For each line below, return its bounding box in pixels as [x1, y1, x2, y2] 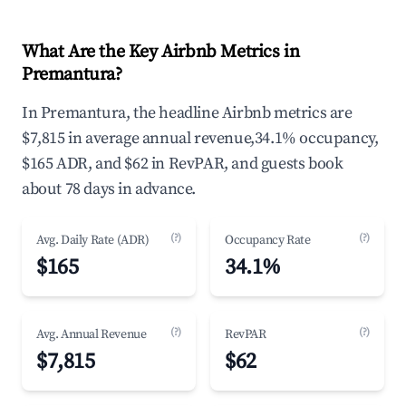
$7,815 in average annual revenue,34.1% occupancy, [22, 128, 379, 149]
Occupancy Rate [225, 232, 311, 248]
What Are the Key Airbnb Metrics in [22, 41, 300, 63]
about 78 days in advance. [22, 179, 197, 199]
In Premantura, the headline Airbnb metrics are [22, 102, 353, 123]
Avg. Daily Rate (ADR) [36, 232, 150, 248]
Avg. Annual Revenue [36, 326, 147, 343]
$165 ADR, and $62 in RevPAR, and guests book [22, 153, 343, 174]
